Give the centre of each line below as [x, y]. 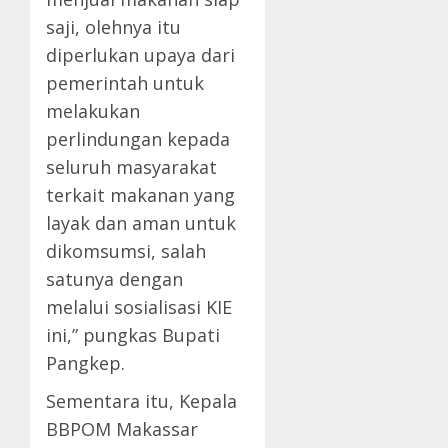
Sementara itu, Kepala [141, 401]
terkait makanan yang [140, 195]
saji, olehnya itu [113, 27]
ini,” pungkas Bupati [133, 335]
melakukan [93, 111]
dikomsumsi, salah [126, 251]
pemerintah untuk [125, 83]
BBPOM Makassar [122, 429]
